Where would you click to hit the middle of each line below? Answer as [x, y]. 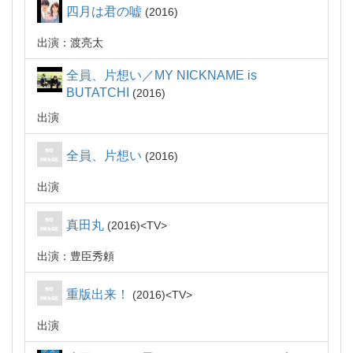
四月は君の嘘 [104, 11]
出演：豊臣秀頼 [76, 256]
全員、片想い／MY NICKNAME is [162, 75]
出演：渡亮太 [70, 43]
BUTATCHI [98, 93]
